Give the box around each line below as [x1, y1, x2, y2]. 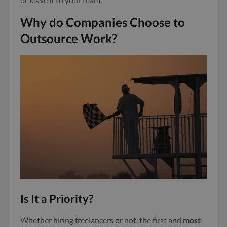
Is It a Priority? [20, 191, 93, 205]
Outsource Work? [20, 30, 120, 46]
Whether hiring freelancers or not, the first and [20, 215, 183, 225]
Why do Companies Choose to [20, 14, 185, 29]
